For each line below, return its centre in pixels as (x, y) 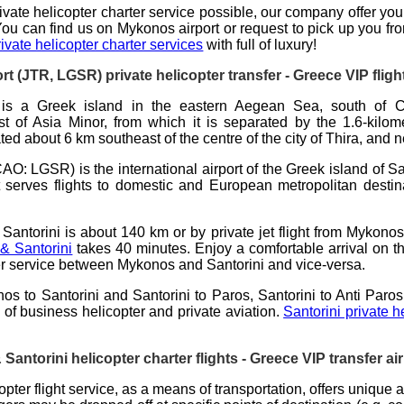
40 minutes (151, 248)
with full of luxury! (260, 44)
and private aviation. (214, 311)
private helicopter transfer (193, 75)
